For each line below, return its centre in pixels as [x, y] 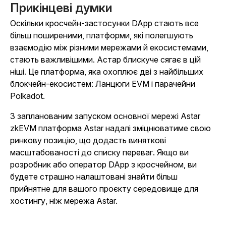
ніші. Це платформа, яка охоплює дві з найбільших [107, 72]
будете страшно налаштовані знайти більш [94, 177]
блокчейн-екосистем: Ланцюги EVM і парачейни [103, 84]
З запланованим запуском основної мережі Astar [105, 116]
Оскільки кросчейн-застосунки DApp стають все [104, 23]
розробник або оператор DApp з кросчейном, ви [103, 165]
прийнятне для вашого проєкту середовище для [104, 189]
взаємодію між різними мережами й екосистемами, [109, 48]
